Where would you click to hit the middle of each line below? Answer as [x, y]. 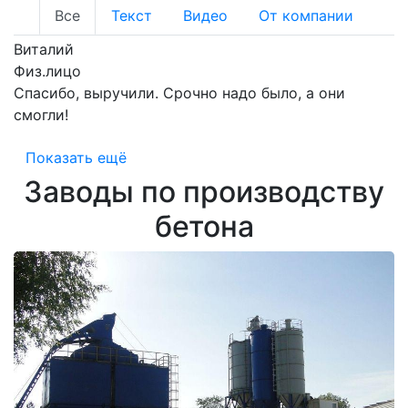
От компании [306, 15]
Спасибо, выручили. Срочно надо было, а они [179, 92]
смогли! [41, 114]
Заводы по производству [204, 191]
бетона [204, 226]
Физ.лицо [47, 71]
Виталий [44, 49]
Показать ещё [76, 157]
